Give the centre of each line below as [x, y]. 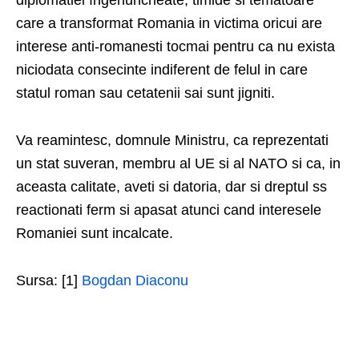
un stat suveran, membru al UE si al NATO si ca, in [178, 164]
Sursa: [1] [49, 281]
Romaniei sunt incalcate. [95, 234]
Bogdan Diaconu [135, 281]
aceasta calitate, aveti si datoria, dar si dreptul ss [171, 187]
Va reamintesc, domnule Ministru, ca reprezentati [172, 141]
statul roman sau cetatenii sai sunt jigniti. [145, 93]
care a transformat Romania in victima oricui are [169, 24]
